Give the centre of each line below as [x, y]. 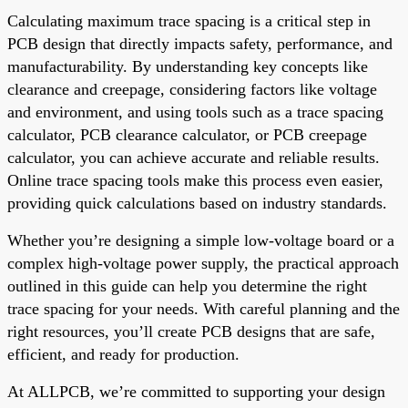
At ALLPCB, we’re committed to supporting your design [196, 391]
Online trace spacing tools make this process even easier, [195, 180]
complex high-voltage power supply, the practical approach [203, 263]
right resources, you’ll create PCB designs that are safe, [191, 331]
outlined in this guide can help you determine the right [187, 286]
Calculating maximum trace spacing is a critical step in [189, 20]
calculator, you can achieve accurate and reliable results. [194, 157]
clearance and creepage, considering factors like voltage [192, 89]
